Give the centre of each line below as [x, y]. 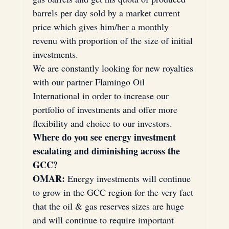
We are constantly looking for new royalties [114, 68]
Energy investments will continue [129, 178]
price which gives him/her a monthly [102, 26]
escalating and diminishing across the [107, 151]
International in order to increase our [102, 95]
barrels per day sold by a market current [107, 13]
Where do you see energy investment [105, 137]
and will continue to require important [104, 220]
